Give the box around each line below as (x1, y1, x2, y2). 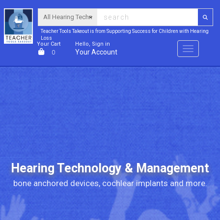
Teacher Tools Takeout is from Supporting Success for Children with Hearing (40, 28, 209, 34)
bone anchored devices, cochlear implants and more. (13, 178, 207, 188)
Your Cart (37, 41, 61, 47)
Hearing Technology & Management (11, 161, 209, 175)
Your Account (75, 48, 118, 56)
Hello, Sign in (75, 41, 110, 47)
